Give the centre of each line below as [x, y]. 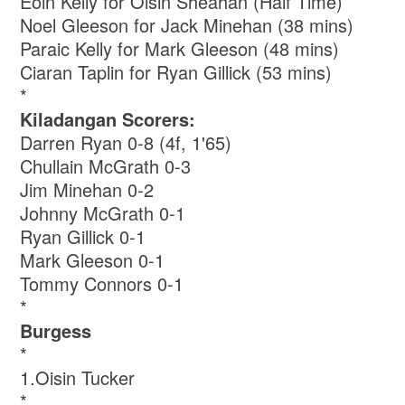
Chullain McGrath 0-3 [106, 165]
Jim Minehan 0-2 [87, 189]
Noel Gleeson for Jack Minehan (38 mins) [187, 24]
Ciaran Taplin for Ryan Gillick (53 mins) [176, 71]
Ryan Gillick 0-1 [83, 236]
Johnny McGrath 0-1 [103, 212]
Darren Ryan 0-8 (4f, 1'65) [126, 142]
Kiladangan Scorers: [108, 118]
